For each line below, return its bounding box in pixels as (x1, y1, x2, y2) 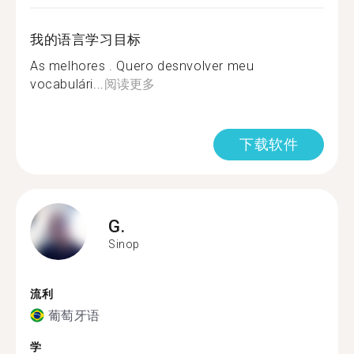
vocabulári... (30, 77, 104, 92)
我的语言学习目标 (30, 32, 141, 47)
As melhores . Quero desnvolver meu (30, 58, 254, 73)
